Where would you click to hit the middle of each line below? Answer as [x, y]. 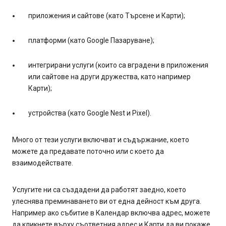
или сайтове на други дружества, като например [109, 76]
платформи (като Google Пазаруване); [91, 40]
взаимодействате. [43, 163]
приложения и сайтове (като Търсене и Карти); [107, 15]
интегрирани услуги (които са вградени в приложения [118, 65]
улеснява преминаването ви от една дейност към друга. [107, 201]
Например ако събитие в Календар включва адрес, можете [111, 213]
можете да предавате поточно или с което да [88, 151]
